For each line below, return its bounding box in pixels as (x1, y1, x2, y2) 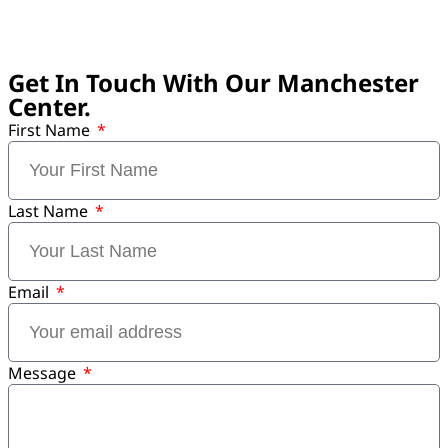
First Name (8, 118, 94, 141)
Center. (8, 89, 91, 123)
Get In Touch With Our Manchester (8, 65, 419, 99)
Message (8, 361, 80, 384)
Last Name (8, 199, 92, 222)
